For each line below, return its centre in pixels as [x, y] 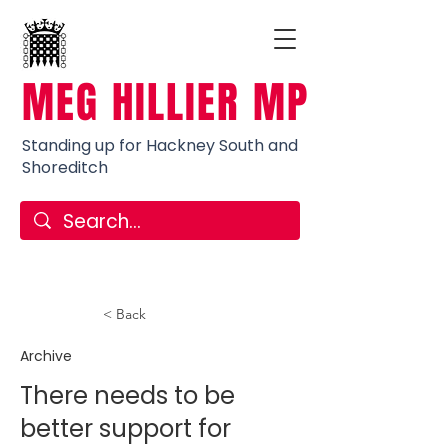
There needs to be [127, 395]
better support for [125, 428]
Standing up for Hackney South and [160, 145]
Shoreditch [65, 167]
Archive [46, 356]
